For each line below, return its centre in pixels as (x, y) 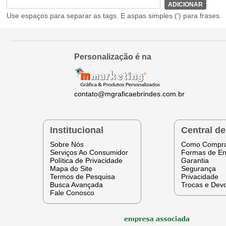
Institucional (77, 130)
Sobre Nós (67, 144)
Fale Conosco (72, 192)
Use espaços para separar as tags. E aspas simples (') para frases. (114, 16)
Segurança (199, 168)
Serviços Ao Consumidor (89, 152)
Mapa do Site (71, 168)
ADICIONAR (186, 5)
